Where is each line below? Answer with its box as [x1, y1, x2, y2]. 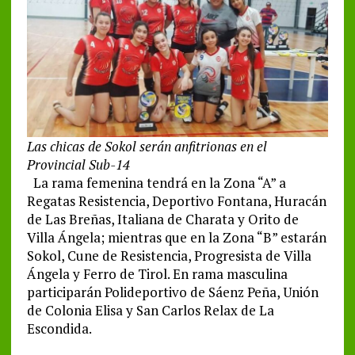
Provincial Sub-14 [26, 155, 130, 174]
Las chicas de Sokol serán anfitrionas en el [26, 137, 267, 156]
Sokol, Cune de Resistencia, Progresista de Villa [26, 246, 311, 265]
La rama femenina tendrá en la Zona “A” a [26, 174, 286, 193]
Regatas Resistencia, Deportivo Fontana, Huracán [26, 192, 326, 211]
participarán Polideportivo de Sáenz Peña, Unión [26, 283, 319, 302]
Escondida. [26, 319, 92, 338]
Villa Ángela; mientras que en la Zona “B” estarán [26, 228, 326, 247]
